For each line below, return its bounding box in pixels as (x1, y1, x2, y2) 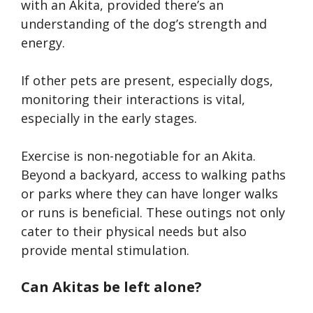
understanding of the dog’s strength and (21, 15, 267, 32)
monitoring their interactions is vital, (21, 90, 245, 108)
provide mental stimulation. (21, 241, 189, 259)
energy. (21, 34, 65, 51)
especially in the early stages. (21, 109, 197, 126)
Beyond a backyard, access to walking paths (21, 166, 286, 183)
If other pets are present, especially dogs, (21, 71, 273, 89)
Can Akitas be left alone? (21, 277, 202, 296)
